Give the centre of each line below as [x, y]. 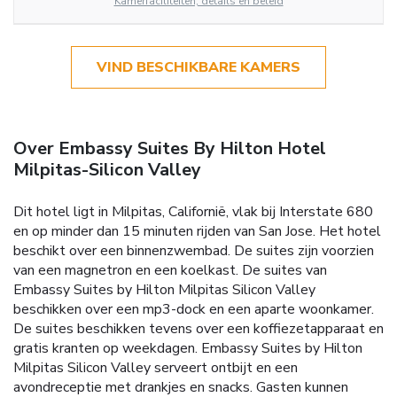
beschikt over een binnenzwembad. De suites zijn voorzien [194, 250]
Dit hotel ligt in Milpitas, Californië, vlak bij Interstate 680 [193, 211]
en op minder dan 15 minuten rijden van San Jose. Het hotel [197, 231]
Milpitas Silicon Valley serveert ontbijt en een [156, 367]
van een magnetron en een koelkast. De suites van [170, 270]
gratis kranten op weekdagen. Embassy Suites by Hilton [188, 348]
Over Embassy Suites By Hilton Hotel [170, 148]
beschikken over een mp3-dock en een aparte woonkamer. [194, 309]
